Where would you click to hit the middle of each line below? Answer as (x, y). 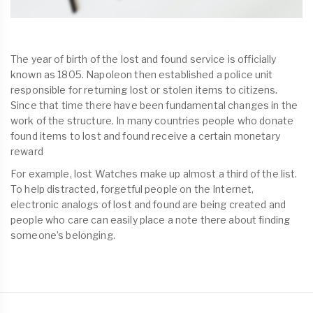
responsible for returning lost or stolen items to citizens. (144, 90)
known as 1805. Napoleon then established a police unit (142, 75)
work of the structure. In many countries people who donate (152, 121)
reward (27, 152)
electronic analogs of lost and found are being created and (148, 205)
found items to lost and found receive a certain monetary (145, 136)
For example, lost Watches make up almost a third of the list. (154, 174)
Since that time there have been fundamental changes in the (154, 105)
